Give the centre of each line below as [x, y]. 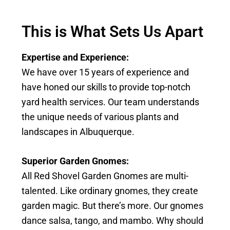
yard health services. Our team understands [111, 102]
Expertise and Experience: [75, 57]
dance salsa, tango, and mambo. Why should [113, 221]
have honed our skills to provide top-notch [106, 87]
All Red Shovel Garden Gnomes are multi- [105, 176]
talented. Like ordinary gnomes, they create [110, 191]
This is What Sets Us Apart [113, 32]
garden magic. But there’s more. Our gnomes [113, 206]
